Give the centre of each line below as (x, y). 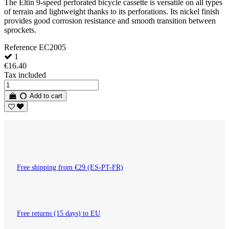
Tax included (25, 75)
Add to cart (45, 96)
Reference (21, 48)
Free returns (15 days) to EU (59, 214)
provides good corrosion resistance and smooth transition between (110, 21)
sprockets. (20, 30)
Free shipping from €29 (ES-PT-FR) (70, 168)
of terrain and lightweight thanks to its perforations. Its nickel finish (112, 12)
